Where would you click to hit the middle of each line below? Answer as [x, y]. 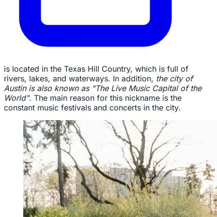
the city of [174, 78]
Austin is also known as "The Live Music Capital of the [103, 88]
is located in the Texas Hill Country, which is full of [96, 69]
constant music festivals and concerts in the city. [92, 107]
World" [16, 98]
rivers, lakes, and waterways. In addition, [80, 78]
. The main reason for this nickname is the [105, 98]
